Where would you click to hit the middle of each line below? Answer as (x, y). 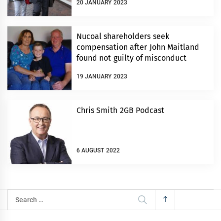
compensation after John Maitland (138, 47)
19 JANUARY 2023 (102, 76)
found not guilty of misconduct (131, 58)
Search (19, 196)
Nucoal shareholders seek (123, 37)
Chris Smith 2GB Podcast (120, 110)
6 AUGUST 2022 (98, 150)
